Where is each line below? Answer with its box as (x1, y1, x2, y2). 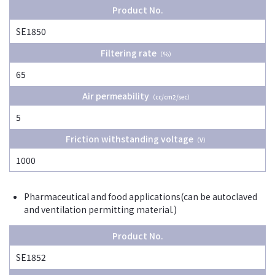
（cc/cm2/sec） (149, 93, 193, 102)
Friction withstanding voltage (66, 133, 193, 145)
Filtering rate (100, 47, 157, 60)
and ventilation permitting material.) (24, 203, 177, 216)
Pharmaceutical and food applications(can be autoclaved (24, 190, 257, 203)
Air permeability (82, 90, 149, 103)
